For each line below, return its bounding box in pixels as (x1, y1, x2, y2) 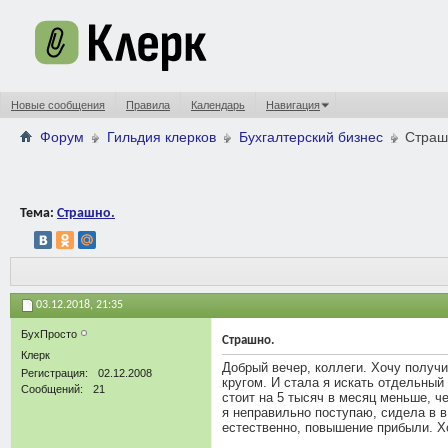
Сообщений (21, 382, 80, 395)
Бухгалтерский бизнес (239, 129, 383, 145)
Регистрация (21, 366, 85, 379)
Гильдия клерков (107, 129, 216, 145)
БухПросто (21, 327, 80, 340)
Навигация (266, 99, 320, 111)
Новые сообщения (11, 99, 105, 111)
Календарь (191, 99, 245, 111)
